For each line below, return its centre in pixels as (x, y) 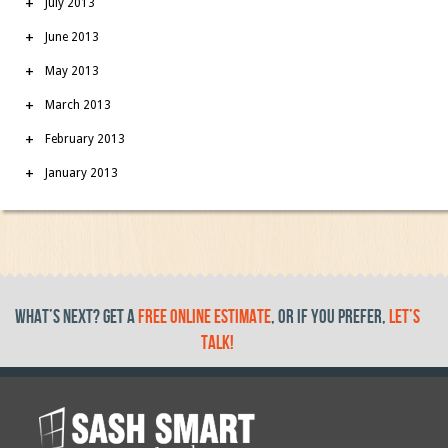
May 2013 (72, 70)
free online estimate (204, 317)
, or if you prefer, (329, 317)
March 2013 (78, 104)
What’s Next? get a (76, 317)
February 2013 (85, 138)
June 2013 (72, 36)
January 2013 (81, 172)
